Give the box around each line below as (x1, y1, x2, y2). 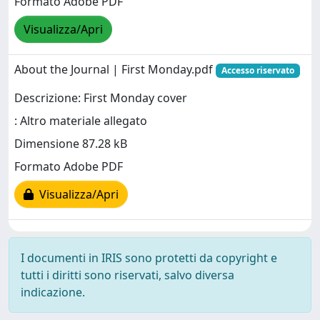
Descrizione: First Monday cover (14, 90, 187, 106)
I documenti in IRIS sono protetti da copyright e (21, 250, 277, 266)
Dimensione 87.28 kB (14, 136, 127, 152)
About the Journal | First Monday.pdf (14, 61, 216, 77)
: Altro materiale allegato (14, 113, 147, 129)
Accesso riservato (221, 64, 294, 76)
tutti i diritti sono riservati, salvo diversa (21, 267, 234, 283)
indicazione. (21, 284, 85, 300)
